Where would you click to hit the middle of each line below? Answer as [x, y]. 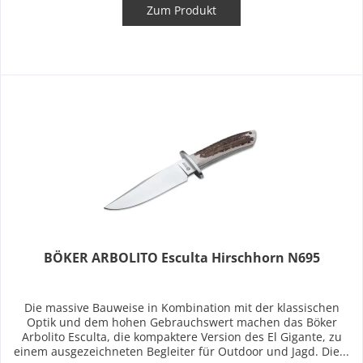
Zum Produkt [182, 10]
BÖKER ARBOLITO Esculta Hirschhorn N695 [181, 257]
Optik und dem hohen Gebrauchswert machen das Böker [181, 322]
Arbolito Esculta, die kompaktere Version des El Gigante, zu [181, 336]
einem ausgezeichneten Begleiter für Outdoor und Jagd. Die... [182, 351]
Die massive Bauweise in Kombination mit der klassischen [181, 307]
